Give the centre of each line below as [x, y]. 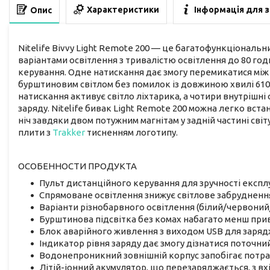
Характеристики [123, 10]
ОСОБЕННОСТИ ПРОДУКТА [77, 166]
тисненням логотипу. [131, 132]
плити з [35, 132]
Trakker [69, 132]
